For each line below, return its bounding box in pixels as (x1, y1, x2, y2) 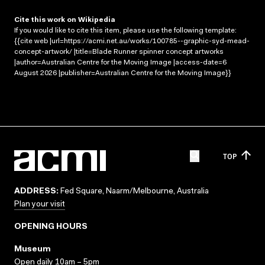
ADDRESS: (14, 188, 59, 196)
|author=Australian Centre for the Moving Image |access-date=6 (14, 59, 227, 66)
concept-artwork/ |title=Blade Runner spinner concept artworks (14, 48, 224, 56)
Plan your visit (14, 201, 65, 209)
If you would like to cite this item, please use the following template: (14, 27, 237, 34)
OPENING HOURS (14, 223, 88, 231)
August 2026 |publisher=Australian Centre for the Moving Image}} (14, 69, 231, 77)
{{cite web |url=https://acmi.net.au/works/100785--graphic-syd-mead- (14, 37, 250, 45)
